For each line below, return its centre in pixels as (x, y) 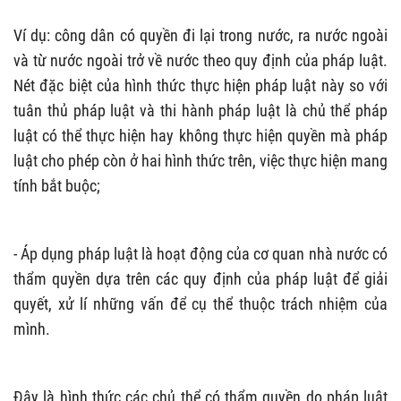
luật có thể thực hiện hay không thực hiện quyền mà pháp (200, 135)
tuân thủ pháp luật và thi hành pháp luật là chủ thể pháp (200, 110)
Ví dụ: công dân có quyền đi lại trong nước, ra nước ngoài (200, 35)
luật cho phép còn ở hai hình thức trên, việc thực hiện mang (200, 160)
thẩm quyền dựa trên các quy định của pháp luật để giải (200, 278)
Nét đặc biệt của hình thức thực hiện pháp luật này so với (200, 85)
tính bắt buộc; (57, 185)
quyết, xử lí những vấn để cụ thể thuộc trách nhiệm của (200, 303)
